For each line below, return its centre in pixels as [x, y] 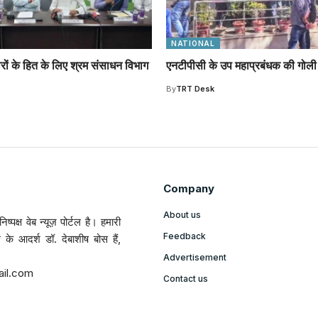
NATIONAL [193, 44]
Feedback [184, 236]
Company [188, 189]
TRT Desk [195, 89]
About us [182, 215]
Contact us [185, 279]
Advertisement [194, 258]
